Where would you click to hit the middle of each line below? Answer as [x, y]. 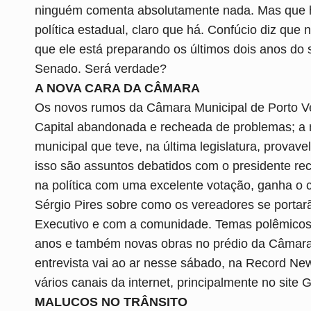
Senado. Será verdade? [101, 68]
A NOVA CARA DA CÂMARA [117, 88]
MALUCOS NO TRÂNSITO [111, 302]
